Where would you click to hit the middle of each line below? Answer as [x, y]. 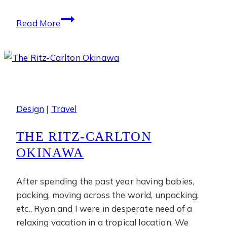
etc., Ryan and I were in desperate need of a [104, 208]
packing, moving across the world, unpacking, [108, 195]
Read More [39, 23]
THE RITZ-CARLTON [84, 136]
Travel [64, 108]
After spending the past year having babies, [105, 181]
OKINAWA [50, 153]
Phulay [74, 18]
